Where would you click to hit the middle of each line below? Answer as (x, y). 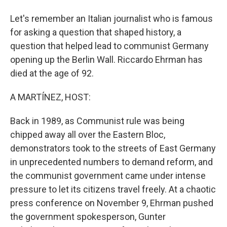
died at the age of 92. (52, 73)
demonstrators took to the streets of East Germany (113, 148)
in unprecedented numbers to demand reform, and (111, 162)
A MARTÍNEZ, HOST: (50, 97)
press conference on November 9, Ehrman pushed (112, 203)
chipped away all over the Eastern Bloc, (88, 135)
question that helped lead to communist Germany (109, 46)
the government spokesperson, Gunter (88, 217)
